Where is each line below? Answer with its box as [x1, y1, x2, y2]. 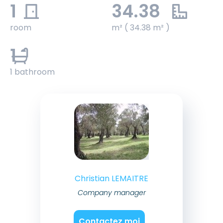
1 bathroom [10, 66, 55, 78]
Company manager [77, 188, 146, 198]
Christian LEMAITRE [75, 173, 148, 185]
